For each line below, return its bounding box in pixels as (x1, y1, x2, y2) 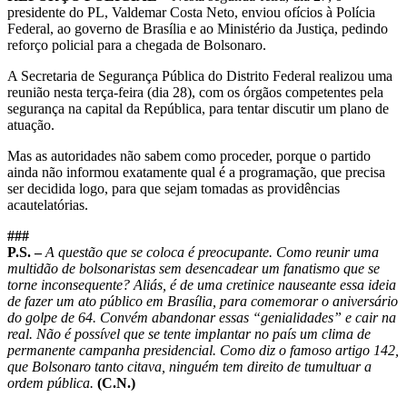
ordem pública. (7, 375, 94, 392)
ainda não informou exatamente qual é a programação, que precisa (7, 164, 385, 181)
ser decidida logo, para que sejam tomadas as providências (7, 181, 340, 197)
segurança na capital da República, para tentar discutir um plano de (7, 101, 389, 117)
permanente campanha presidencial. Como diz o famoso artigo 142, (7, 342, 399, 359)
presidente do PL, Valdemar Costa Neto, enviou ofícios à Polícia (7, 5, 375, 21)
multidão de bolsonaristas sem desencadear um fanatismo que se (7, 261, 380, 277)
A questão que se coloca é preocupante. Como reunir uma (45, 244, 379, 261)
